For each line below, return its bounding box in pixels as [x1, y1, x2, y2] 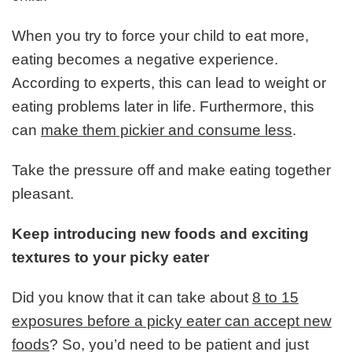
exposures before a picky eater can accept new [12, 313, 332, 330]
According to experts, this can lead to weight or [12, 75, 326, 92]
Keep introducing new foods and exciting [12, 225, 309, 243]
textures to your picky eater [12, 249, 209, 266]
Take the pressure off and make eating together [12, 162, 331, 179]
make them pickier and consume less [41, 122, 292, 139]
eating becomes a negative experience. [12, 51, 278, 68]
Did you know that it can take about [12, 289, 252, 306]
